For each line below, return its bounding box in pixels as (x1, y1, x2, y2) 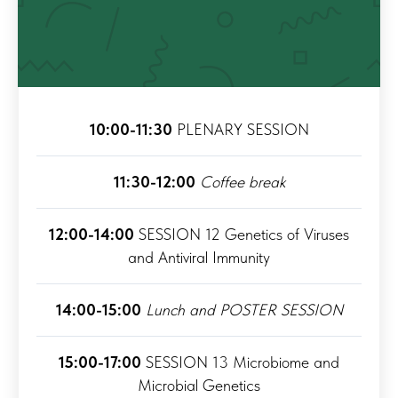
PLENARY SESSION (171, 119, 309, 139)
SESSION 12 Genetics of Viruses (134, 224, 349, 243)
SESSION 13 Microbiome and (141, 352, 339, 371)
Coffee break (199, 171, 285, 191)
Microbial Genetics (138, 375, 260, 394)
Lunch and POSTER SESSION (145, 299, 343, 319)
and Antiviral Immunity (128, 247, 270, 267)
